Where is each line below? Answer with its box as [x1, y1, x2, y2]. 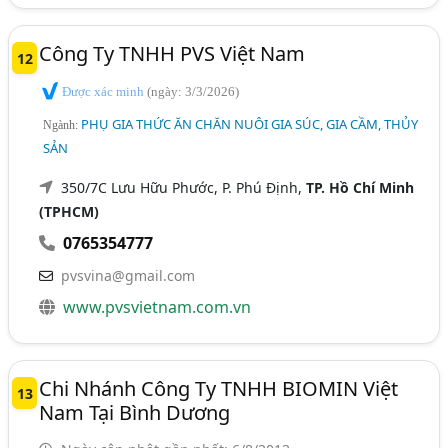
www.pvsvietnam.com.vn [63, 296, 252, 319]
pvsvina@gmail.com [61, 266, 196, 286]
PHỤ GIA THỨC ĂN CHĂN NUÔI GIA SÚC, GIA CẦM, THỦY [81, 115, 419, 134]
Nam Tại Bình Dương [39, 399, 231, 427]
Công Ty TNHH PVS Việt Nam [39, 39, 306, 67]
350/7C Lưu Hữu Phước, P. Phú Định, [61, 178, 307, 198]
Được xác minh [59, 83, 148, 99]
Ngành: [43, 118, 82, 133]
